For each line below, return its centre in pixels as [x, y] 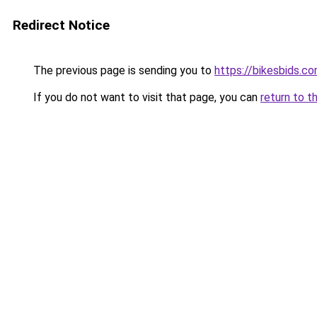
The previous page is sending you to [122, 70]
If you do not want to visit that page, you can [145, 97]
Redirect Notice [61, 25]
